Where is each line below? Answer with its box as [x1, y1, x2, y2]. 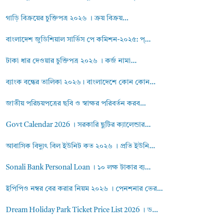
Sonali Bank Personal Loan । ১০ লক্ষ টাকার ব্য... [6, 164, 151, 171]
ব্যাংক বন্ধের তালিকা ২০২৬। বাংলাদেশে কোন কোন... [6, 79, 156, 86]
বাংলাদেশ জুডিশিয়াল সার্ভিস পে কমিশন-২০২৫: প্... [6, 36, 151, 44]
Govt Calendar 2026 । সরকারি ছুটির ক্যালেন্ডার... [6, 122, 151, 129]
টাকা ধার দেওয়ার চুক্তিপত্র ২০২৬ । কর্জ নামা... [6, 58, 137, 65]
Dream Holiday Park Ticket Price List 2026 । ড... [6, 207, 158, 214]
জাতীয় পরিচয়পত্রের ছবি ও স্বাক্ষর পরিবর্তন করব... [6, 100, 146, 108]
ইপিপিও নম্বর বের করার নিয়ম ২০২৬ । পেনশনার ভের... [6, 186, 163, 193]
